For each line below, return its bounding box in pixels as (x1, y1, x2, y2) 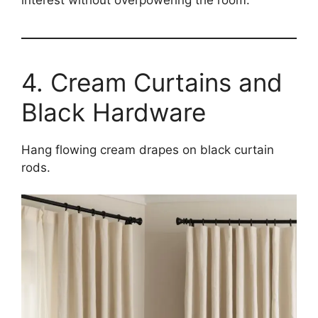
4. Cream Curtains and (21, 67, 283, 97)
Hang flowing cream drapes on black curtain (21, 142, 274, 157)
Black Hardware (21, 97, 206, 127)
